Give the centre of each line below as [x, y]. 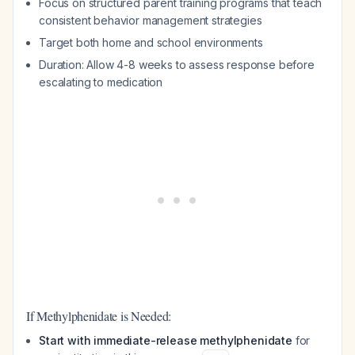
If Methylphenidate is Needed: [99, 316]
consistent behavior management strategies [151, 20]
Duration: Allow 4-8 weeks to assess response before [177, 65]
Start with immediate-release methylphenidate [166, 340]
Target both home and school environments [151, 42]
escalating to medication [101, 82]
